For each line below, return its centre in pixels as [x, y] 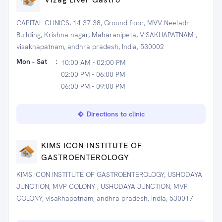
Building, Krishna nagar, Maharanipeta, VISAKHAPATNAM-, [107, 35]
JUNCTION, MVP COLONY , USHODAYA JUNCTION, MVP [102, 186]
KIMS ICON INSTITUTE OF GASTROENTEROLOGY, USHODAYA [109, 174]
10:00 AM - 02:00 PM [93, 62]
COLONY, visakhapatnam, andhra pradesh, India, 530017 [105, 198]
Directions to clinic [115, 114]
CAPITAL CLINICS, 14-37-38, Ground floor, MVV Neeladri [104, 23]
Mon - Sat [32, 61]
